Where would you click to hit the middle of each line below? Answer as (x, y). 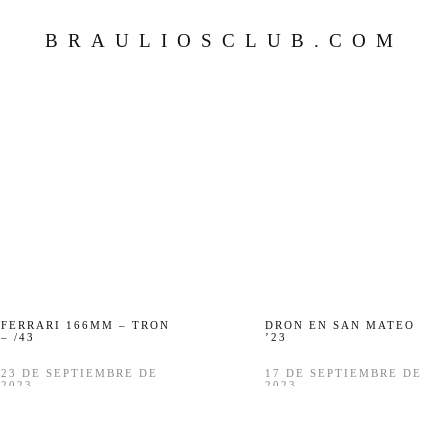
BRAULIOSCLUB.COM (223, 40)
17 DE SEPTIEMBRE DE (343, 373)
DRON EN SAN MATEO (339, 325)
